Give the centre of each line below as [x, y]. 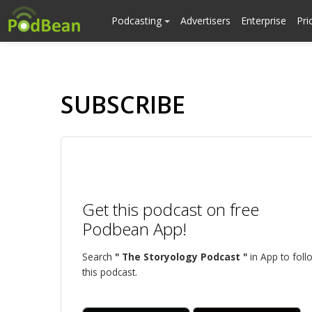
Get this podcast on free [171, 209]
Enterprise [264, 21]
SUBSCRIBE [123, 104]
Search [99, 257]
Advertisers [205, 21]
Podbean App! [134, 229]
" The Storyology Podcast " [181, 257]
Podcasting [138, 21]
